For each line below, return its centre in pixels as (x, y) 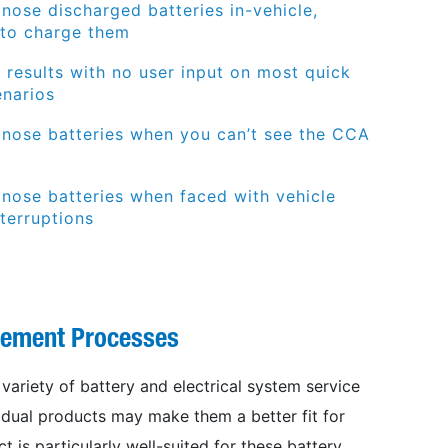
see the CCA (313, 133)
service (332, 385)
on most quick (287, 71)
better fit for (297, 415)
